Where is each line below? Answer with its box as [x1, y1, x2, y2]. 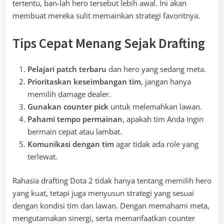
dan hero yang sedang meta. [106, 64, 206, 74]
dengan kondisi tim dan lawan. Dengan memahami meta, [12, 200, 209, 210]
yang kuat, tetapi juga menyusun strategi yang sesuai [12, 187, 194, 198]
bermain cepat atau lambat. [27, 126, 122, 137]
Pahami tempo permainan [27, 114, 122, 124]
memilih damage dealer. [27, 89, 111, 99]
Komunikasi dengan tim [27, 139, 114, 149]
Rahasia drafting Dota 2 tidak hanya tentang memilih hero [12, 175, 211, 185]
